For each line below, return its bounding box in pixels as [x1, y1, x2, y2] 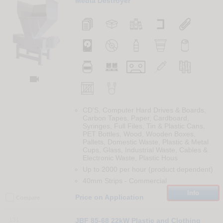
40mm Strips [82, 177, 122, 185]
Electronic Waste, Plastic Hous [82, 154, 178, 162]
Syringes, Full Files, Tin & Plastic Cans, [82, 122, 205, 130]
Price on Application [75, 193, 144, 202]
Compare [15, 195, 40, 201]
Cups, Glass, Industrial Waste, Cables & [82, 146, 208, 154]
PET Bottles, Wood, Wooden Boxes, [82, 130, 196, 138]
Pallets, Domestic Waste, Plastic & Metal [82, 138, 209, 146]
